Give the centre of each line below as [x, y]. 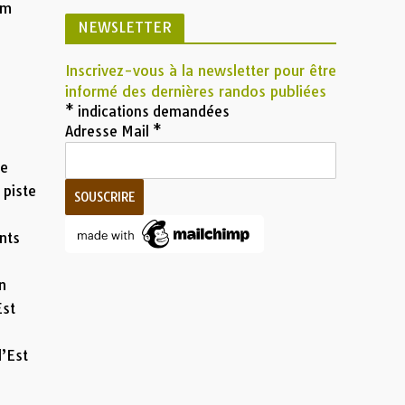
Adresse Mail [109, 132]
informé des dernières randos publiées [196, 91]
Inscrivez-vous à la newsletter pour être [201, 71]
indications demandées [152, 112]
